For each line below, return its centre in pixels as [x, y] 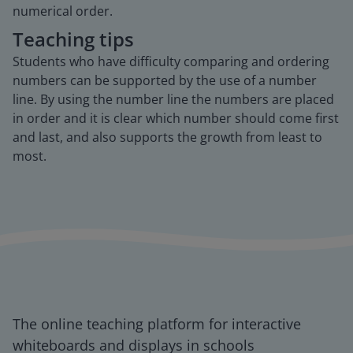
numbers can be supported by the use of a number [165, 80]
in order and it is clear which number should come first [176, 118]
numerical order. [63, 11]
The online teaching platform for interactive [157, 324]
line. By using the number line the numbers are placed [173, 99]
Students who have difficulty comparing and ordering [171, 61]
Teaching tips [73, 39]
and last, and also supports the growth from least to [167, 137]
